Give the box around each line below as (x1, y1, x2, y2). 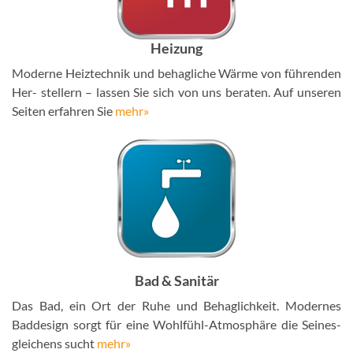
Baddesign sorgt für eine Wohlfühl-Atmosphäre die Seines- (12, 316, 341, 332)
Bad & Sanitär (134, 271, 219, 289)
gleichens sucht (12, 335, 95, 351)
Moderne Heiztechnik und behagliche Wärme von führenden (12, 65, 341, 80)
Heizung (150, 39, 203, 57)
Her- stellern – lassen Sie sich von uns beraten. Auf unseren (12, 84, 341, 99)
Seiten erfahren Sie (12, 102, 115, 118)
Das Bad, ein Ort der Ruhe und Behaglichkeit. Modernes (12, 297, 341, 313)
